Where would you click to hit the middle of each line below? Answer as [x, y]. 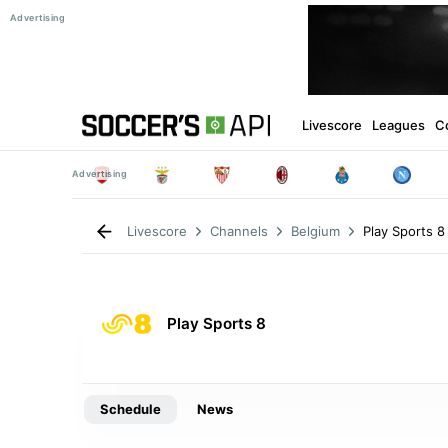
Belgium [315, 231]
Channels [239, 231]
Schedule [130, 408]
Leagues [398, 124]
